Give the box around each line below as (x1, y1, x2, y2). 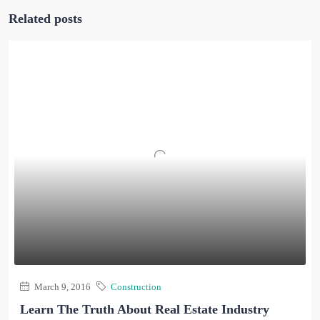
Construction (111, 281, 161, 293)
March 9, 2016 (32, 281, 91, 293)
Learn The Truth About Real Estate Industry (20, 302, 269, 317)
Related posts (9, 11, 82, 26)
